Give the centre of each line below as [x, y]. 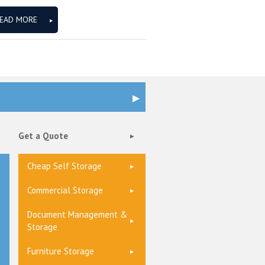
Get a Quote [43, 136]
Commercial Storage [65, 190]
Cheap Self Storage [64, 166]
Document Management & [77, 214]
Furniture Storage [61, 251]
